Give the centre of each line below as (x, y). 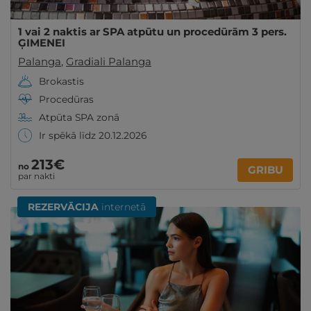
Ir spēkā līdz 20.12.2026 (93, 135)
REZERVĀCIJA (63, 207)
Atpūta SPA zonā (79, 117)
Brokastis (61, 81)
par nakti (36, 176)
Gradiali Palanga (109, 61)
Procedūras (66, 99)
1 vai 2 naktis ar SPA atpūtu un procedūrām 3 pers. (152, 32)
